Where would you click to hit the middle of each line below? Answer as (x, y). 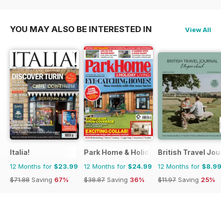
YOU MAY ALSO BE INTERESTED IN (81, 29)
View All (198, 30)
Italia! (20, 152)
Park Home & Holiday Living (132, 152)
